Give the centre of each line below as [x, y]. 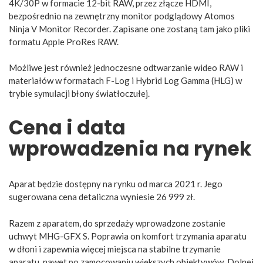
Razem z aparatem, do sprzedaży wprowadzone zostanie [117, 223]
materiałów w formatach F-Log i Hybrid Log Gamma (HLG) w [125, 81]
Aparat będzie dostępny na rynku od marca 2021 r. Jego [116, 184]
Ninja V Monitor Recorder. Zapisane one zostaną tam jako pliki [129, 28]
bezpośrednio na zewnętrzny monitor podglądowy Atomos [122, 16]
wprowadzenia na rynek [130, 149]
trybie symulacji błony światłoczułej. [79, 94]
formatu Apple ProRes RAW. [64, 41]
